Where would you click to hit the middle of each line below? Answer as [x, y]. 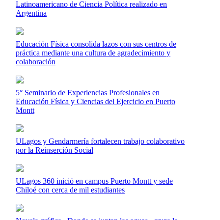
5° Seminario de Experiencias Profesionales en [88, 93]
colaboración [36, 62]
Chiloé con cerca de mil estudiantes [70, 190]
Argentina [31, 13]
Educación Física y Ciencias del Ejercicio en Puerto [96, 101]
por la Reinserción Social [55, 150]
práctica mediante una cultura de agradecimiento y [93, 53]
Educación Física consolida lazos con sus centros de [96, 44]
